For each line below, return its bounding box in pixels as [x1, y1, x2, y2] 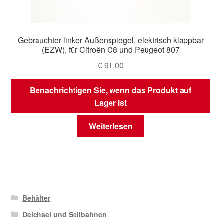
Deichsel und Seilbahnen [22, 209, 107, 219]
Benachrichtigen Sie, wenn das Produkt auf [30, 84, 191, 96]
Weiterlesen [88, 120, 133, 132]
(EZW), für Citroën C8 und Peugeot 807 [41, 44, 180, 56]
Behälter [22, 192, 51, 203]
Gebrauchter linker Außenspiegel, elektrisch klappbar [17, 35, 204, 46]
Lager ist [94, 96, 127, 108]
